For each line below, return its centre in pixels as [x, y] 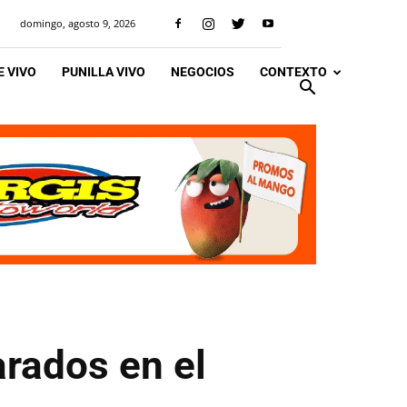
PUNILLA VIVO [104, 72]
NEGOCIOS [203, 72]
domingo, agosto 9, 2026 [78, 23]
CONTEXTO [293, 72]
